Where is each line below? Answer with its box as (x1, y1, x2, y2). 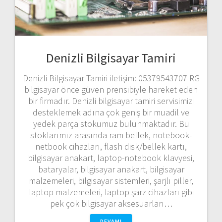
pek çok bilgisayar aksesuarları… (50, 197, 172, 209)
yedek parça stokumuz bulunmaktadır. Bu (33, 117, 189, 129)
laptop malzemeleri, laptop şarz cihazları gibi (28, 186, 194, 198)
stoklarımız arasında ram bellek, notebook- (30, 129, 192, 141)
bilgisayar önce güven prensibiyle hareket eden (24, 83, 198, 95)
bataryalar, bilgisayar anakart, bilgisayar (38, 163, 184, 175)
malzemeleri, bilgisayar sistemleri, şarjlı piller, (29, 174, 193, 186)
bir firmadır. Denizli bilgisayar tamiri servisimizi (28, 95, 194, 107)
